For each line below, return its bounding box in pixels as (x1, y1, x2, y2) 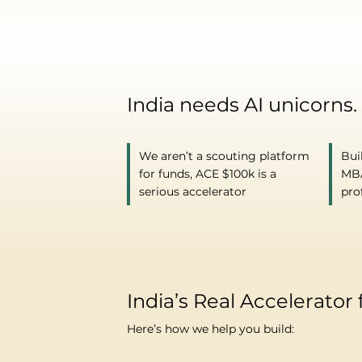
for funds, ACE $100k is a (139, 166, 277, 182)
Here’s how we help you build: (127, 321, 295, 336)
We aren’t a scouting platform (139, 149, 310, 164)
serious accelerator (139, 184, 250, 200)
